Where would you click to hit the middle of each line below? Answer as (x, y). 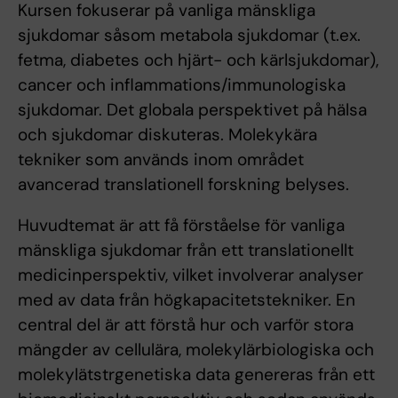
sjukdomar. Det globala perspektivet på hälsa (192, 110)
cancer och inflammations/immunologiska (182, 85)
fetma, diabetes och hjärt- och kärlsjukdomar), (198, 60)
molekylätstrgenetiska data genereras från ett (196, 375)
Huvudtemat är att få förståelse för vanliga (181, 226)
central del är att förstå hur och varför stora (186, 325)
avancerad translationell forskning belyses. (183, 185)
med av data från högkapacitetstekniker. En (187, 300)
